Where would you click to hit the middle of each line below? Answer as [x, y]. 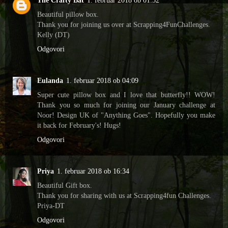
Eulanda [50, 81]
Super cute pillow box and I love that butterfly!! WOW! [126, 95]
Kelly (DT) [53, 35]
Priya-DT [51, 206]
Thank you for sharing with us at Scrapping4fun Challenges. [124, 195]
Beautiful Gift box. [65, 185]
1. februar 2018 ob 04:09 [102, 81]
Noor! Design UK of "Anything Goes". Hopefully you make [126, 115]
